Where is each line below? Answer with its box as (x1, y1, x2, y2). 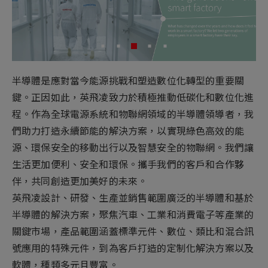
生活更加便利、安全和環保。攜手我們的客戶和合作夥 (12, 159, 244, 171)
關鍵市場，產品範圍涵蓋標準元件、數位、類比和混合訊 (12, 226, 254, 238)
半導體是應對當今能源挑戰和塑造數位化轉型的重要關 (12, 75, 244, 87)
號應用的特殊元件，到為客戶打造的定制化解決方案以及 (12, 243, 254, 255)
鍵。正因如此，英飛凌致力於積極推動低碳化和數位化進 (12, 92, 254, 104)
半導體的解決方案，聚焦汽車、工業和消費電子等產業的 (12, 209, 254, 221)
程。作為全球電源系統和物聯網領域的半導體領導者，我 (12, 109, 254, 121)
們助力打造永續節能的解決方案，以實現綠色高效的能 (12, 126, 244, 138)
